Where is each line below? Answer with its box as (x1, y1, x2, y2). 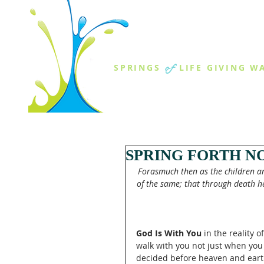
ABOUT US (133, 87, 179, 100)
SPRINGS (114, 62, 161, 73)
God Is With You (136, 227, 202, 239)
